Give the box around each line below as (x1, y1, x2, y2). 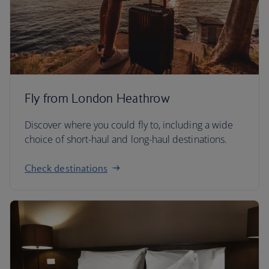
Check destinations (25, 162, 108, 174)
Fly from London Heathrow (25, 91, 170, 106)
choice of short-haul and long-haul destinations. (25, 133, 228, 146)
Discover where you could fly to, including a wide (25, 118, 234, 131)
